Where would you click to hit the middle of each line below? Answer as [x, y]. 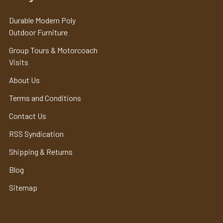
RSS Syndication [36, 133]
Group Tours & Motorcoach [53, 50]
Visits [19, 62]
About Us [24, 80]
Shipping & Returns [41, 151]
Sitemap [23, 187]
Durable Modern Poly [42, 20]
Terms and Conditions [45, 98]
